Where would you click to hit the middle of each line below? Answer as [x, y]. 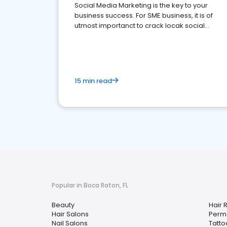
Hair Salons [70, 214]
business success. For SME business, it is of [144, 15]
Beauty [63, 205]
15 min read [93, 81]
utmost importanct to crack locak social [140, 26]
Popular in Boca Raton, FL [90, 185]
